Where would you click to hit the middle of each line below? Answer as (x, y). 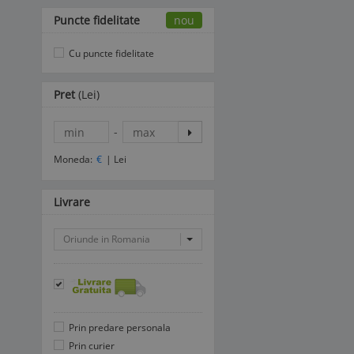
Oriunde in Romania (107, 239)
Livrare (72, 202)
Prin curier (90, 346)
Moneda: (73, 159)
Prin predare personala (119, 328)
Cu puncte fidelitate (110, 53)
